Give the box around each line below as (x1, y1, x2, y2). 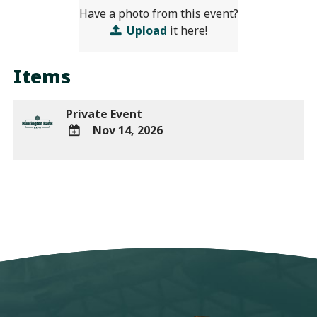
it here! (166, 22, 207, 38)
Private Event (66, 106, 143, 122)
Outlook (66, 204, 108, 219)
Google (66, 175, 102, 189)
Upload (126, 22, 167, 38)
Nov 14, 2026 (93, 122, 163, 139)
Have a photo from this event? (79, 5, 238, 21)
